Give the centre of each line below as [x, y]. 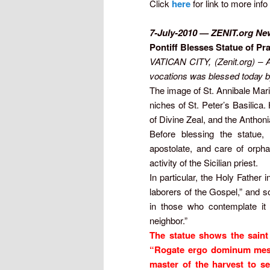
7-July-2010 [173, 32]
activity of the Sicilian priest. [204, 162]
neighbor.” [168, 220]
